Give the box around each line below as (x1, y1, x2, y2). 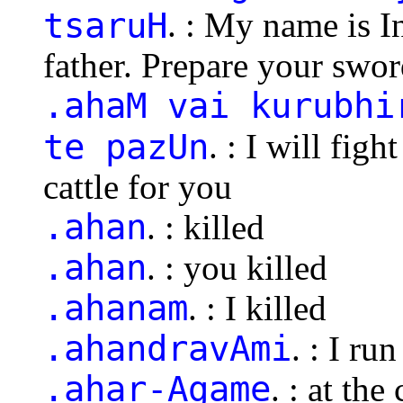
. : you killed (147, 247, 327, 287)
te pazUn (43, 126, 209, 166)
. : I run (291, 328, 397, 368)
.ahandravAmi (43, 327, 291, 369)
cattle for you (43, 166, 232, 206)
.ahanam (43, 287, 188, 328)
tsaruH (43, 4, 167, 44)
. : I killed (188, 288, 327, 327)
